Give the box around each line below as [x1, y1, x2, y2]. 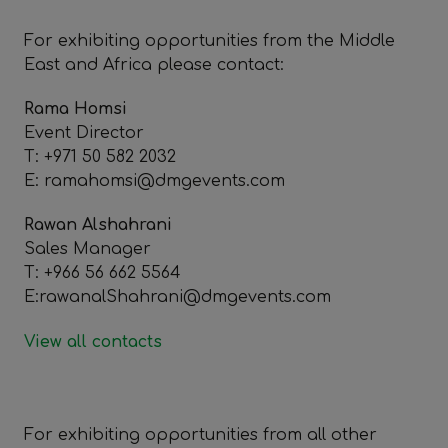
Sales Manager [24, 240, 151, 259]
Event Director [24, 124, 144, 143]
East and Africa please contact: [24, 56, 284, 75]
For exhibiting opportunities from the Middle [24, 32, 395, 51]
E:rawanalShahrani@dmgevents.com [24, 288, 331, 307]
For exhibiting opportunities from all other [24, 426, 377, 445]
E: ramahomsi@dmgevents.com [24, 172, 285, 191]
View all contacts [24, 333, 162, 352]
